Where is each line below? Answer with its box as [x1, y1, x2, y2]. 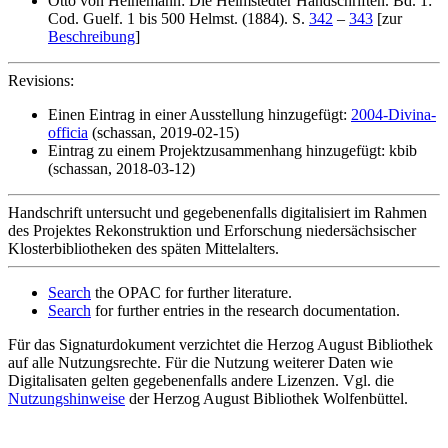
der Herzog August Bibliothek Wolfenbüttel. [125, 390, 408, 407]
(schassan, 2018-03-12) [48, 160, 195, 177]
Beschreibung [48, 28, 135, 45]
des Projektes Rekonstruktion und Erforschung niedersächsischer [8, 222, 416, 239]
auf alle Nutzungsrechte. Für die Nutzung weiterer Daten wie [8, 354, 393, 371]
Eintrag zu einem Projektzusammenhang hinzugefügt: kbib [48, 142, 417, 159]
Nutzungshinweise [8, 390, 125, 407]
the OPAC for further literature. [91, 284, 292, 301]
